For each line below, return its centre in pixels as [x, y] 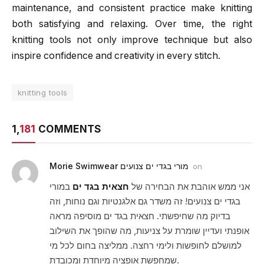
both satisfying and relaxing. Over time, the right [132, 24]
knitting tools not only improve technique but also [132, 39]
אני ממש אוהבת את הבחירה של [189, 186]
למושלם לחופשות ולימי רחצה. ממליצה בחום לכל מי [146, 245]
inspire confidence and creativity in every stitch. [116, 55]
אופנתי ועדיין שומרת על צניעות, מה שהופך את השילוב [149, 230]
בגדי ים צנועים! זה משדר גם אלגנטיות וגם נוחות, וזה [145, 201]
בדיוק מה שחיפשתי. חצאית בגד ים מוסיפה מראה [140, 216]
